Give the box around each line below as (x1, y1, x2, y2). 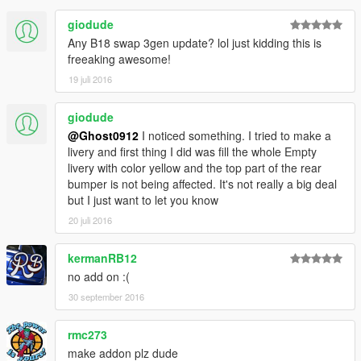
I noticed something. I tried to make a (139, 127, 331, 144)
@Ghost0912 (68, 127, 139, 144)
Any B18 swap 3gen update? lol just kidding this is (68, 35, 322, 52)
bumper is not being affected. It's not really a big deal (68, 176, 337, 193)
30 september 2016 (68, 290, 144, 304)
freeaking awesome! (68, 51, 171, 68)
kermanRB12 (68, 250, 137, 267)
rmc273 (68, 326, 107, 343)
